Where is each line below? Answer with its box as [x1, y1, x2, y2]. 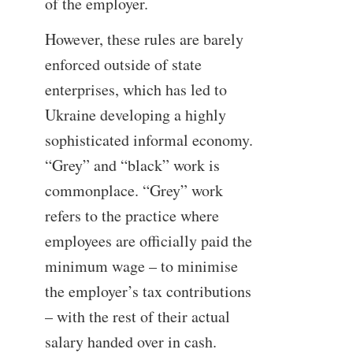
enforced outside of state [44, 53, 202, 75]
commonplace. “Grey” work [44, 179, 223, 201]
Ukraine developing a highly [44, 103, 226, 125]
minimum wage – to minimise [44, 255, 238, 277]
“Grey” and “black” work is [44, 154, 220, 176]
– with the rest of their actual [44, 305, 230, 327]
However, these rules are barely [44, 28, 243, 50]
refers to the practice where [44, 204, 219, 226]
